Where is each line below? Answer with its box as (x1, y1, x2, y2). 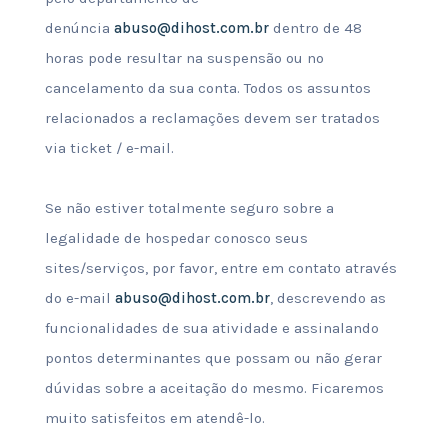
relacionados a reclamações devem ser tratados (44, 109, 380, 127)
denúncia (44, 19, 114, 37)
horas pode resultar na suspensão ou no (44, 49, 324, 67)
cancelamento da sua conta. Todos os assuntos (44, 79, 371, 97)
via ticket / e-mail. (44, 139, 174, 157)
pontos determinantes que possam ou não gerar (44, 349, 382, 367)
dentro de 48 (268, 19, 362, 37)
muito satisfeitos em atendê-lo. (44, 409, 265, 427)
